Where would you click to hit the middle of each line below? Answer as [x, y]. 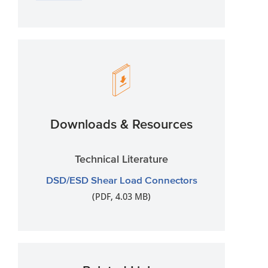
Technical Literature [122, 159]
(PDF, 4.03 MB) [122, 197]
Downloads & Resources [122, 124]
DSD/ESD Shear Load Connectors [121, 180]
